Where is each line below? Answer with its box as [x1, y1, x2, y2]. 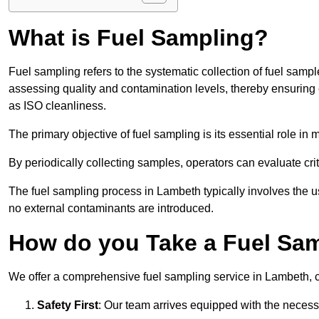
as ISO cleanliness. [9, 100, 106, 113]
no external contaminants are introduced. [9, 202, 214, 215]
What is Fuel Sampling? [9, 25, 268, 51]
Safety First [37, 299, 98, 312]
